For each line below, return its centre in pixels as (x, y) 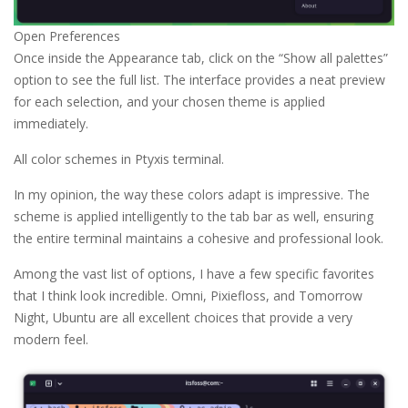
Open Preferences (67, 36)
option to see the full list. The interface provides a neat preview (199, 80)
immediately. (51, 124)
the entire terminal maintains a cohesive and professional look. (199, 239)
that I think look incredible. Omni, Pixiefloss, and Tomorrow (188, 296)
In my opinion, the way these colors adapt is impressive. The (192, 195)
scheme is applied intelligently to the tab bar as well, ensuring (194, 217)
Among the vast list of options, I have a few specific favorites (194, 274)
